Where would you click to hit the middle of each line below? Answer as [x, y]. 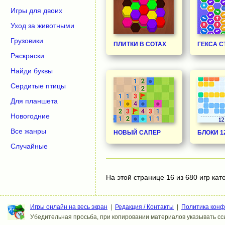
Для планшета [34, 101]
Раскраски [27, 56]
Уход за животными [42, 26]
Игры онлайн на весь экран [69, 207]
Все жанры [28, 131]
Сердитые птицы [38, 86]
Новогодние [30, 116]
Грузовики [27, 41]
